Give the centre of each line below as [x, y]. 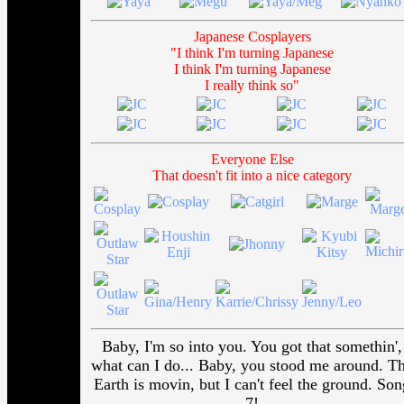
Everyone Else [252, 159]
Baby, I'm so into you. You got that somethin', [252, 346]
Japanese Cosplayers [252, 37]
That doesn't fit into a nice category [252, 175]
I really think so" [252, 85]
